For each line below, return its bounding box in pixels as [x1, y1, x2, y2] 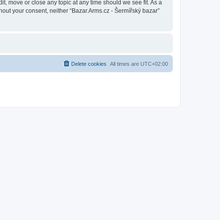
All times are [110, 61, 140, 67]
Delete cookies [71, 61, 107, 67]
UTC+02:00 [140, 61, 168, 67]
